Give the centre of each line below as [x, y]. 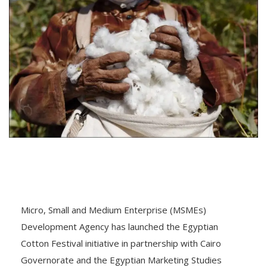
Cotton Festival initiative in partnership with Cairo [121, 243]
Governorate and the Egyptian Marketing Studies [121, 260]
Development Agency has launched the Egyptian [119, 226]
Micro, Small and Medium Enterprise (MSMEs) [114, 209]
